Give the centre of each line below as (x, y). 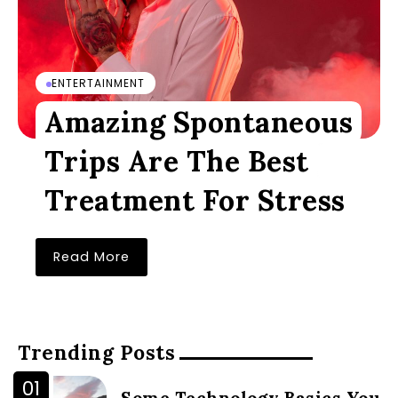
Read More (92, 257)
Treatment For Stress (195, 200)
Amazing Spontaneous (199, 122)
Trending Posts (96, 352)
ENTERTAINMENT (98, 83)
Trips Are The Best (176, 161)
